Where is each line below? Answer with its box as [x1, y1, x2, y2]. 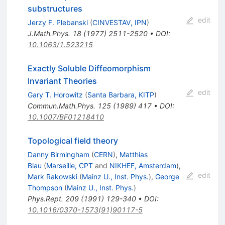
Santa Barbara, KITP [87, 90, 154, 99]
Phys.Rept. [27, 194, 63, 203]
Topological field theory [27, 136, 118, 146]
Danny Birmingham [27, 150, 89, 159]
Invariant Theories [27, 76, 97, 86]
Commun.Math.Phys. [27, 101, 95, 110]
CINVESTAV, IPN [92, 18, 147, 27]
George [155, 172, 179, 181]
